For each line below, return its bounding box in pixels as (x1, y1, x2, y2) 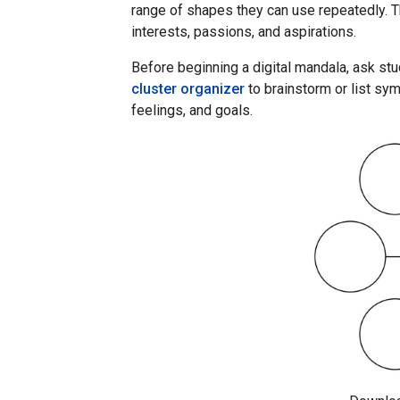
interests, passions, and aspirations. (131, 23, 356, 41)
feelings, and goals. (131, 102, 253, 120)
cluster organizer (131, 80, 245, 98)
